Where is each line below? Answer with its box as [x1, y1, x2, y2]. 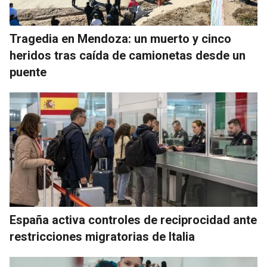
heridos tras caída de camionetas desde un [10, 48, 246, 63]
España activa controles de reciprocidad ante [10, 213, 257, 228]
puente [10, 65, 46, 80]
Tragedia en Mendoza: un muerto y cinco [10, 32, 231, 46]
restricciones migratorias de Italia [10, 229, 195, 244]
